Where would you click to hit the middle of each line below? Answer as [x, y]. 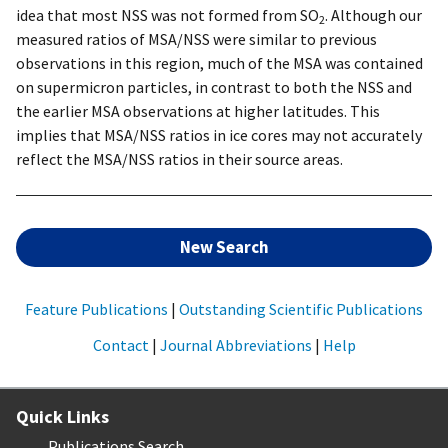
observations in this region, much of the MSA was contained [219, 62]
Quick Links [62, 416]
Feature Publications [96, 308]
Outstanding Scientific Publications [301, 308]
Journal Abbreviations [235, 344]
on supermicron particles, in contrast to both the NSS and [214, 86]
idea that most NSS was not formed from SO [167, 14]
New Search [224, 246]
